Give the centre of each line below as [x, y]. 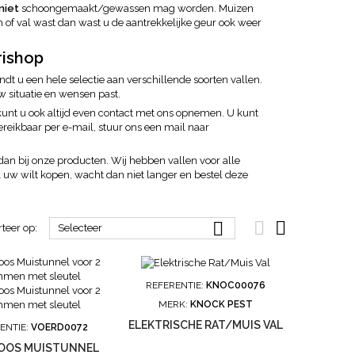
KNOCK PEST [222, 304]
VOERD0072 [60, 327]
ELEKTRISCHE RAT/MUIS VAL [206, 324]
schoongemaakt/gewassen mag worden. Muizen [136, 8]
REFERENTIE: [176, 285]
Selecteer [80, 228]
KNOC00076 [236, 285]
